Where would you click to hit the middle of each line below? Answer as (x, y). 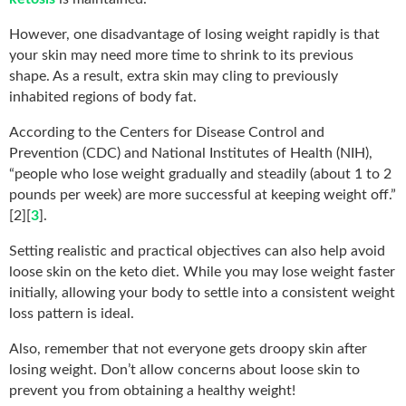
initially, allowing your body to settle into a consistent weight (202, 292)
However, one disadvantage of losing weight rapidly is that (194, 34)
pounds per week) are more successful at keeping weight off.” (203, 194)
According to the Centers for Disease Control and (167, 132)
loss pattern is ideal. (72, 313)
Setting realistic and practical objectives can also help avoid (197, 251)
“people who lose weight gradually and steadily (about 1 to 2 (200, 174)
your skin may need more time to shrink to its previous (181, 55)
